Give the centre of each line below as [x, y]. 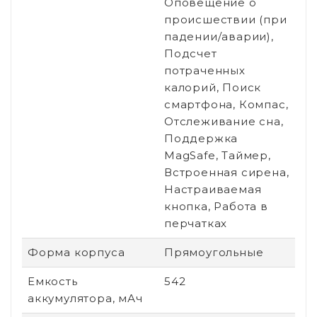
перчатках [196, 223]
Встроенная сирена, [227, 172]
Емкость [53, 281]
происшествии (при [226, 19]
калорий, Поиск [213, 87]
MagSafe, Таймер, [218, 155]
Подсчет [191, 53]
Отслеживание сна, [224, 121]
